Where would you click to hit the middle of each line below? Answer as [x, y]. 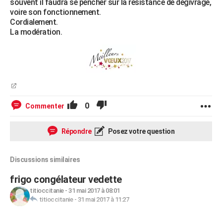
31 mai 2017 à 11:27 [103, 199]
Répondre [76, 131]
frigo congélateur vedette [66, 179]
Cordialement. [34, 22]
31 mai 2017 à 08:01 [94, 191]
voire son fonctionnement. [55, 12]
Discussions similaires [45, 160]
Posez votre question [140, 131]
